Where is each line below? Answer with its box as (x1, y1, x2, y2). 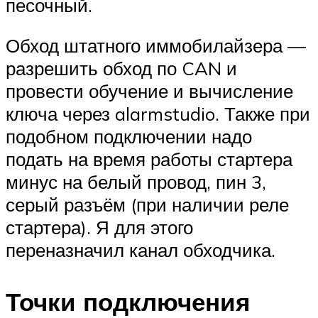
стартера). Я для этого (6, 216, 193, 239)
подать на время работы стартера (6, 148, 292, 171)
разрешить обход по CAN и (6, 57, 237, 80)
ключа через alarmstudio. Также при (6, 102, 310, 126)
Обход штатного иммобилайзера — (6, 34, 306, 57)
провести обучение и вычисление (6, 79, 293, 103)
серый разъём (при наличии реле (6, 193, 289, 216)
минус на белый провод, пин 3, (6, 170, 266, 194)
